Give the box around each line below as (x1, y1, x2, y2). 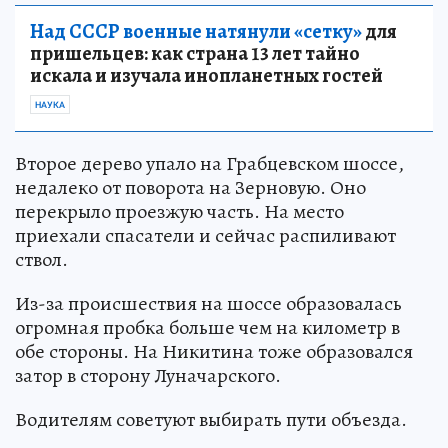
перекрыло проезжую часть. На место (15, 198, 344, 226)
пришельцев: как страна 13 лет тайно (30, 40, 360, 68)
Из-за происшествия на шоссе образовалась (15, 290, 402, 318)
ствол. (15, 246, 68, 274)
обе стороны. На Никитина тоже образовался (15, 338, 413, 366)
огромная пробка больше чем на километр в (15, 314, 400, 342)
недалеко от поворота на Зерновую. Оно (15, 174, 366, 202)
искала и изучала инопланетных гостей (30, 62, 383, 90)
